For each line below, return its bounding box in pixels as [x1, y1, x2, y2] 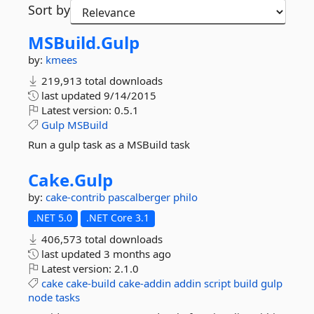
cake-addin [118, 276, 171, 290]
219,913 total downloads [39, 74, 163, 88]
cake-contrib [46, 190, 108, 204]
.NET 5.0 [34, 211, 72, 224]
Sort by [28, 1, 70, 18]
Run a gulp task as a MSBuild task [28, 137, 190, 151]
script [204, 276, 231, 290]
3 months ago [104, 247, 171, 261]
